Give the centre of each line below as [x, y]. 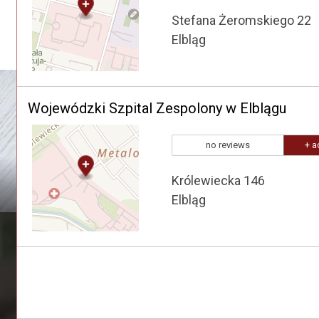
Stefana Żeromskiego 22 [241, 20]
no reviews [228, 145]
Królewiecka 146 [218, 181]
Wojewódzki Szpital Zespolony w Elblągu [157, 108]
